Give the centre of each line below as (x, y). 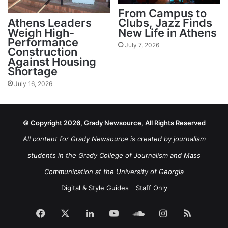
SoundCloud (170, 212)
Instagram (188, 212)
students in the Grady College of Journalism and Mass (114, 155)
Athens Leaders (50, 23)
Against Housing (52, 61)
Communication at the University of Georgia (114, 171)
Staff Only (151, 188)
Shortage (33, 71)
